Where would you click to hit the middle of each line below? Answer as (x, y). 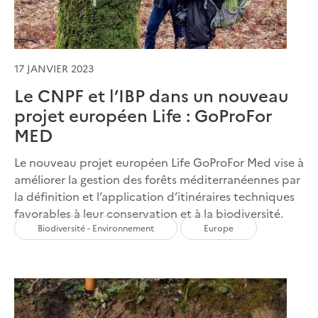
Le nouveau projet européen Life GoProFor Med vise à (159, 161)
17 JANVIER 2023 (54, 68)
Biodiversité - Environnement (96, 227)
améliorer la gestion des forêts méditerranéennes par (157, 179)
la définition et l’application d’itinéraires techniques (154, 196)
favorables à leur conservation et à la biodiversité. (150, 213)
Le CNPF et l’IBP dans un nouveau (151, 94)
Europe (219, 227)
